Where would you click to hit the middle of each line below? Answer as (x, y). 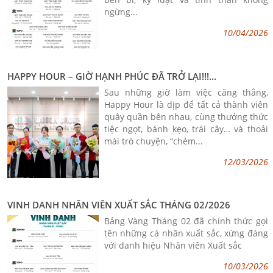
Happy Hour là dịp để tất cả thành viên (186, 104)
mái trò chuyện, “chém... (153, 141)
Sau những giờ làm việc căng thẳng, (186, 92)
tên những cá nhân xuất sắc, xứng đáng (186, 233)
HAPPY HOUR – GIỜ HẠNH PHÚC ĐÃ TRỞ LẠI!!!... (112, 76)
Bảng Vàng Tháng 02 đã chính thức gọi (186, 221)
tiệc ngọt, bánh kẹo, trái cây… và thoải (186, 129)
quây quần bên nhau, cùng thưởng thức (186, 116)
